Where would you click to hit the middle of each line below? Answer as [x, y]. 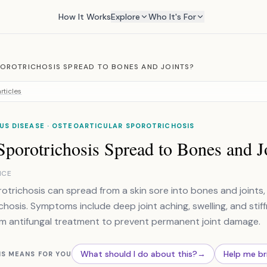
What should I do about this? [139, 254]
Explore [125, 17]
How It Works [84, 17]
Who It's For [172, 17]
